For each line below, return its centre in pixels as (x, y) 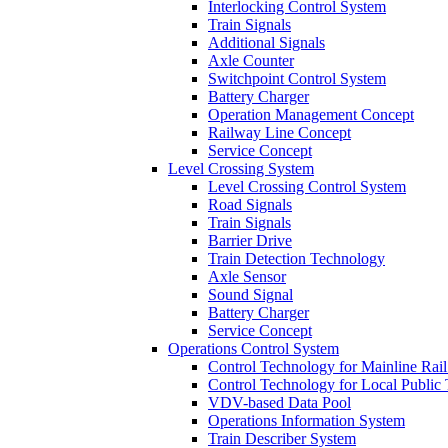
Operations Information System (306, 420)
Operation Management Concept (311, 114)
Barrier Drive (250, 240)
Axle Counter (251, 60)
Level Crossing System (241, 168)
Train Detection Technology (296, 258)
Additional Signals (266, 42)
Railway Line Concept (279, 132)
